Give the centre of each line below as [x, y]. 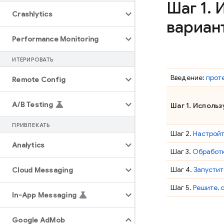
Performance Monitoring [55, 39]
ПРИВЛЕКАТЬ [31, 125]
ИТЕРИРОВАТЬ [33, 59]
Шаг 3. [181, 151]
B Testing [36, 104]
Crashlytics [32, 14]
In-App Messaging [44, 195]
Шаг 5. [182, 187]
